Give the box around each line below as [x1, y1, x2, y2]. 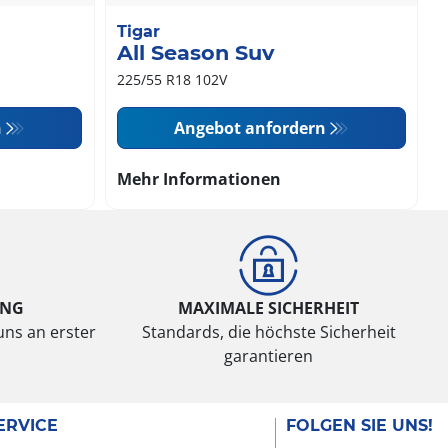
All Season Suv [116, 40, 274, 66]
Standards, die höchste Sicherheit [141, 321, 396, 344]
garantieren [224, 345, 314, 368]
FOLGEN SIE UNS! [285, 416, 433, 436]
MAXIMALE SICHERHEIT [178, 297, 360, 320]
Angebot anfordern [173, 117, 326, 140]
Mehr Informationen [116, 168, 281, 191]
